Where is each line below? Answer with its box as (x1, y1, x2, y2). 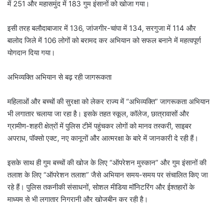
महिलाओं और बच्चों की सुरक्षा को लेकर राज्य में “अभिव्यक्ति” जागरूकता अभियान (7, 97, 210, 107)
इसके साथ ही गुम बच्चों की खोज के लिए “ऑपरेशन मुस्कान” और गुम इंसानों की (7, 158, 206, 168)
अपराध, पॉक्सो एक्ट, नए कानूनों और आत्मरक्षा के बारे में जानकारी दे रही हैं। (7, 133, 198, 143)
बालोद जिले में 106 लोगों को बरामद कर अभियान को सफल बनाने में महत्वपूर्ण (7, 36, 201, 45)
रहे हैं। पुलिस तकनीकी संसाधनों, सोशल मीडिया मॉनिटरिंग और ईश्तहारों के (7, 182, 195, 192)
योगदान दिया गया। (7, 48, 55, 58)
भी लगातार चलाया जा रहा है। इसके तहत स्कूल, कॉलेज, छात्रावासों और (7, 109, 189, 119)
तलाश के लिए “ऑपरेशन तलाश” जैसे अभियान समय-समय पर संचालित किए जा (7, 170, 208, 180)
